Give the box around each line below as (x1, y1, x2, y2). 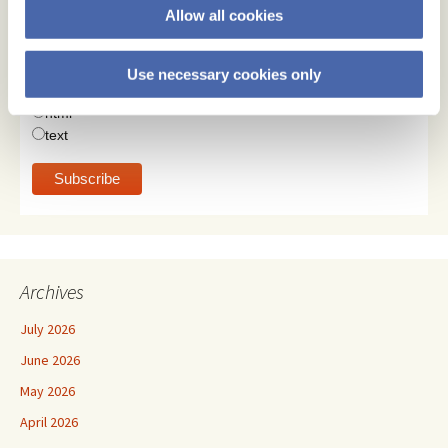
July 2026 (20, 319, 75, 338)
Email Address (32, 15, 123, 32)
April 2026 (20, 412, 78, 431)
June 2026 (20, 350, 80, 369)
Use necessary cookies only (127, 65, 321, 83)
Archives (20, 278, 84, 304)
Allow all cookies (165, 6, 283, 24)
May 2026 (20, 381, 75, 400)
